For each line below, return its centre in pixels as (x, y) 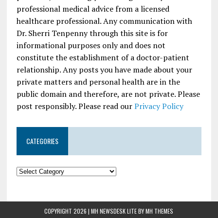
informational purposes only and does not (91, 45)
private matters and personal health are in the (98, 82)
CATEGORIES (42, 141)
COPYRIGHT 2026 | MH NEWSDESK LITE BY (95, 211)
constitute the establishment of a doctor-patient (103, 58)
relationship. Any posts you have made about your (104, 70)
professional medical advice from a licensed (93, 9)
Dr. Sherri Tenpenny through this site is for (92, 33)
